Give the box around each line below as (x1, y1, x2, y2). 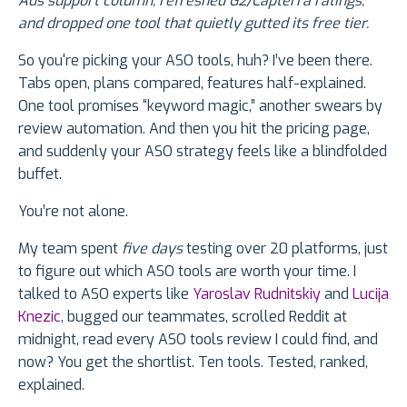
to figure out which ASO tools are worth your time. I (18, 262, 356, 282)
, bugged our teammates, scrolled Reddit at (61, 307, 347, 327)
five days (122, 239, 183, 259)
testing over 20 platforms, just (183, 239, 388, 259)
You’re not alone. (18, 202, 128, 222)
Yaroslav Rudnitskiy (193, 284, 321, 304)
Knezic (18, 307, 61, 327)
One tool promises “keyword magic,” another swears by (18, 96, 382, 116)
